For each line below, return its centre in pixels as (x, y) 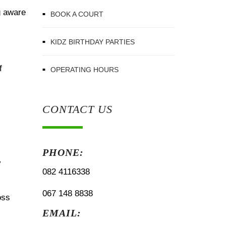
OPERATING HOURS (84, 69)
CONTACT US (77, 109)
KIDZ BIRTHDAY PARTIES (92, 42)
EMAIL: (62, 213)
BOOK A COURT (77, 14)
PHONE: (63, 152)
